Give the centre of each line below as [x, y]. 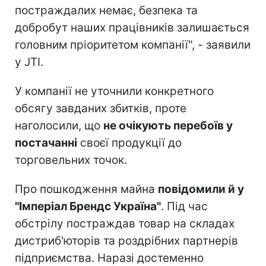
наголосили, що [59, 126]
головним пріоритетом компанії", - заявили [133, 45]
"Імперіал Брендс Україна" [88, 207]
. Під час [184, 207]
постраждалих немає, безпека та [106, 11]
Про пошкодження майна [86, 189]
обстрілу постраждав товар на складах [125, 224]
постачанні [46, 143]
